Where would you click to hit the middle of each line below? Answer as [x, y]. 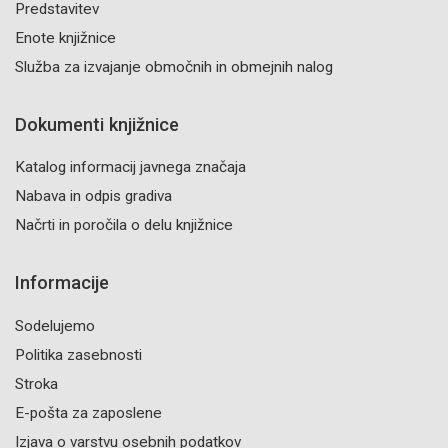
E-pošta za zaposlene [88, 412]
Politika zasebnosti [78, 354]
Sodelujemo [55, 325]
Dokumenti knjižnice [97, 124]
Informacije [62, 283]
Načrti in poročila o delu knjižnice [124, 225]
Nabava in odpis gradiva [93, 196]
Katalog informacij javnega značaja [130, 167]
